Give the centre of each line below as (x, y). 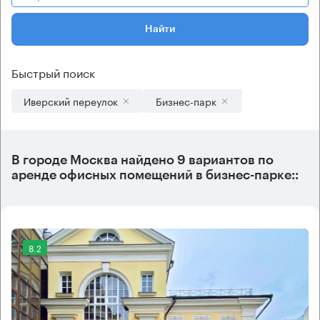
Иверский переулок (71, 101)
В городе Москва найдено (93, 160)
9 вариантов (215, 160)
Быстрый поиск (53, 72)
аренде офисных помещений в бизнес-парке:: (155, 175)
